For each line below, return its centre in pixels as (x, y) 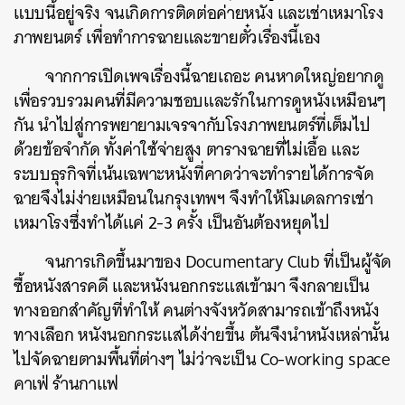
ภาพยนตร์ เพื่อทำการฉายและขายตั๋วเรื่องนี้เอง (168, 37)
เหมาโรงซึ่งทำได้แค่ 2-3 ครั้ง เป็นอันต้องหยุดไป (172, 222)
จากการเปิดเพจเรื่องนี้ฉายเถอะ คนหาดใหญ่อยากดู (215, 76)
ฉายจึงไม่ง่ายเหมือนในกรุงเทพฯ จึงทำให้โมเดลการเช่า (193, 198)
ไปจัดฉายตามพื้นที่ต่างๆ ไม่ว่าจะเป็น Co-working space (202, 359)
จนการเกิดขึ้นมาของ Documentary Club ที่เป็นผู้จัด (218, 261)
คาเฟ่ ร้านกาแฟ (68, 383)
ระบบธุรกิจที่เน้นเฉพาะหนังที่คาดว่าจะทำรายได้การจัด (194, 174)
